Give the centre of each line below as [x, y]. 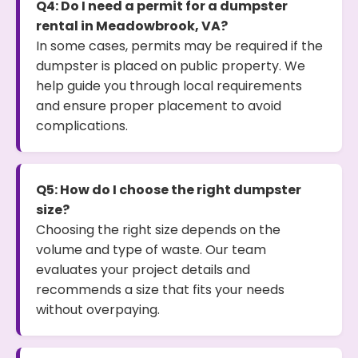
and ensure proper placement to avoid [159, 106]
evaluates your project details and [143, 270]
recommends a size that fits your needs [160, 290]
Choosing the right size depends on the [158, 230]
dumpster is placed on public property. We [171, 66]
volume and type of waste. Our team [151, 250]
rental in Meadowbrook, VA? [132, 26]
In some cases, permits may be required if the [179, 46]
